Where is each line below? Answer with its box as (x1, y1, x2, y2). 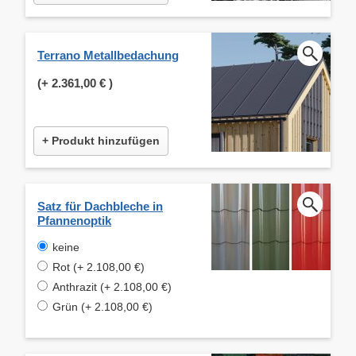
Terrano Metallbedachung (37, 48, 179, 62)
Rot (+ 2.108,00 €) (52, 260, 145, 273)
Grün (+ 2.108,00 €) (52, 300, 153, 313)
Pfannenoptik (37, 213, 111, 227)
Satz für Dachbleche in (37, 199, 163, 213)
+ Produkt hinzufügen (42, 133, 160, 147)
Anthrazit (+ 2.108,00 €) (52, 280, 172, 293)
